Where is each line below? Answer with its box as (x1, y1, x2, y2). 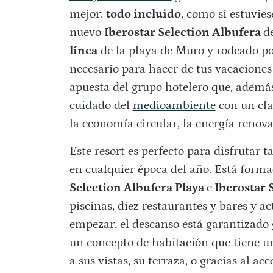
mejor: (69, 7, 106, 21)
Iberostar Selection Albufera (104, 26, 263, 40)
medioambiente (132, 99, 216, 113)
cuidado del (69, 99, 133, 113)
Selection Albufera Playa (69, 181, 207, 195)
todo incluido (105, 7, 181, 21)
